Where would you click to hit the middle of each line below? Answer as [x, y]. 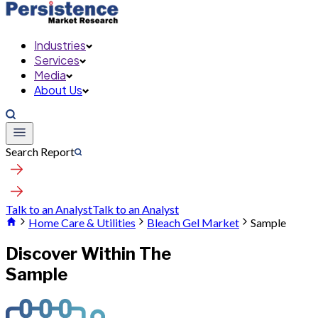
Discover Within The [88, 253]
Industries [60, 45]
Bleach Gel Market [193, 223]
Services [57, 60]
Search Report [40, 152]
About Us [58, 90]
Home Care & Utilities [82, 223]
